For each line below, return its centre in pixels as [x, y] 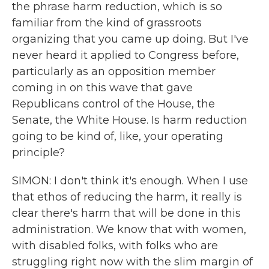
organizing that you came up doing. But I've [130, 39]
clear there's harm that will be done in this [126, 213]
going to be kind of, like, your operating [118, 136]
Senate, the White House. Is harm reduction [130, 120]
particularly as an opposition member [114, 71]
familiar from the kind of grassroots [107, 23]
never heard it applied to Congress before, [125, 55]
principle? [38, 153]
